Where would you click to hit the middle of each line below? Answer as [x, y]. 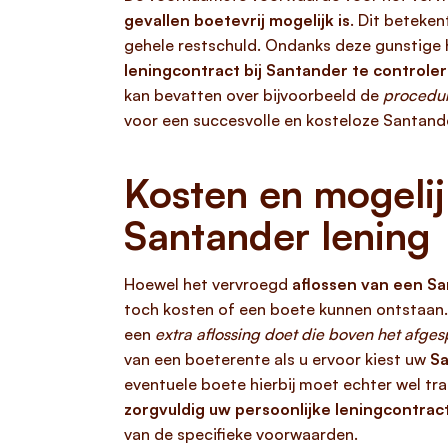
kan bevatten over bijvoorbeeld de [253, 95]
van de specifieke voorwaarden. [241, 434]
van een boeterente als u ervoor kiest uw [277, 359]
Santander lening [277, 235]
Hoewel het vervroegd [208, 284]
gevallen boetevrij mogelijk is [237, 20]
